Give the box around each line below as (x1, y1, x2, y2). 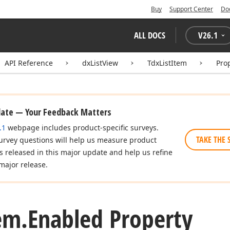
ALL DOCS (134, 29, 165, 41)
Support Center (169, 5, 213, 13)
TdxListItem (147, 58, 187, 68)
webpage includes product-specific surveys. (6, 123, 159, 132)
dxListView (82, 58, 118, 68)
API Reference (5, 58, 53, 68)
